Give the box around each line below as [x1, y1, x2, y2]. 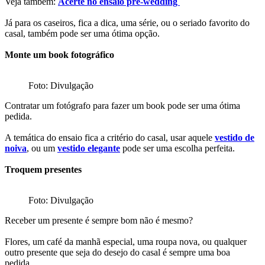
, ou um [27, 143, 57, 153]
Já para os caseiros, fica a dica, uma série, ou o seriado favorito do [5, 17, 250, 28]
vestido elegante [57, 143, 120, 153]
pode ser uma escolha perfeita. [120, 143, 237, 153]
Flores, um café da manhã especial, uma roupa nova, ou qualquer [5, 236, 247, 247]
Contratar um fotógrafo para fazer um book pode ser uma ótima [5, 100, 240, 111]
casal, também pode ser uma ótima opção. [5, 28, 162, 38]
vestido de [215, 132, 254, 143]
